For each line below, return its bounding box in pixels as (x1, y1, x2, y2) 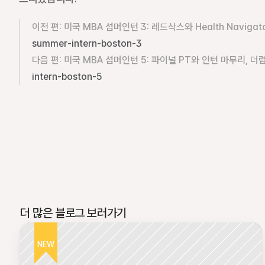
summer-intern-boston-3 (32, 38, 142, 49)
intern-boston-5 (32, 71, 102, 82)
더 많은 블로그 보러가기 (20, 206, 127, 220)
